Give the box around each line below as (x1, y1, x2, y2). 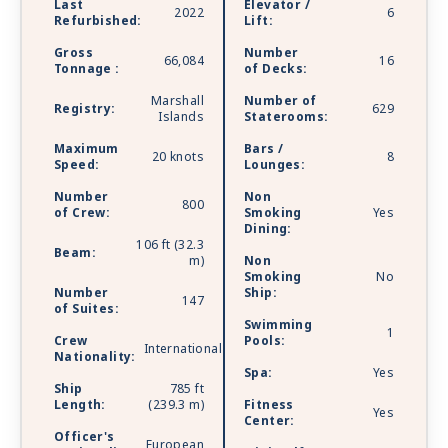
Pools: (244, 332, 286, 351)
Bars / (244, 140, 284, 159)
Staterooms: (244, 108, 329, 127)
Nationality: (54, 348, 136, 367)
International (143, 340, 223, 359)
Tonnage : (54, 60, 120, 79)
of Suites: (54, 300, 120, 319)
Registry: (54, 100, 116, 119)
